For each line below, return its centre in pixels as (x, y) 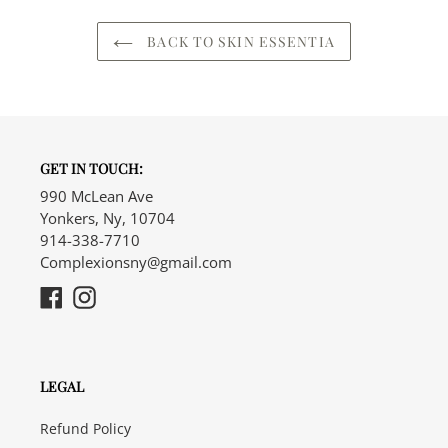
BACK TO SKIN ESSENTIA (239, 41)
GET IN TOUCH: (91, 168)
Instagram (133, 295)
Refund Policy (85, 429)
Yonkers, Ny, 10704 (107, 217)
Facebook (98, 295)
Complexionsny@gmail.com (136, 261)
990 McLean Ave (96, 195)
